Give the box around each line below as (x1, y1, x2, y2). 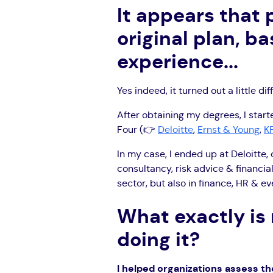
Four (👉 (117, 124, 158, 135)
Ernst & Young (197, 124, 260, 135)
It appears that (117, 5, 260, 26)
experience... (117, 52, 238, 72)
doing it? (117, 230, 200, 250)
